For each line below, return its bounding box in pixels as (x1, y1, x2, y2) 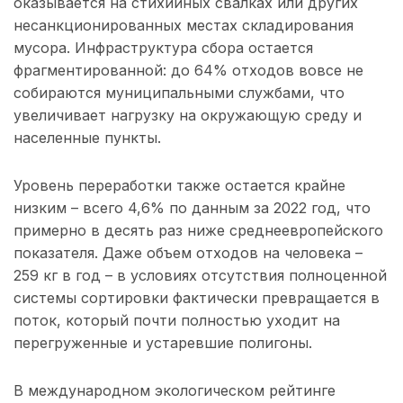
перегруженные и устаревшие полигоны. (13, 334, 312, 353)
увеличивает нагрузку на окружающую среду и (13, 106, 362, 125)
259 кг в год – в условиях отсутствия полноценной (13, 266, 387, 285)
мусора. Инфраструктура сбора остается (13, 39, 313, 58)
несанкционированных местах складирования (13, 16, 354, 35)
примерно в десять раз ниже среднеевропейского (13, 221, 383, 240)
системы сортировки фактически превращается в (13, 289, 380, 308)
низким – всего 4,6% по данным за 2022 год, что (13, 199, 371, 218)
